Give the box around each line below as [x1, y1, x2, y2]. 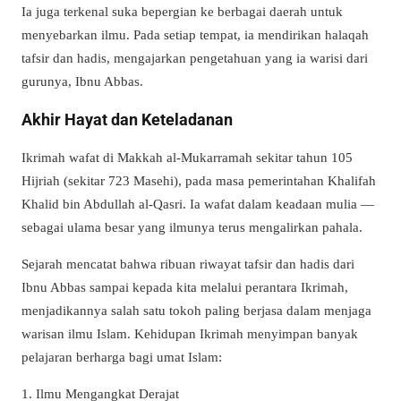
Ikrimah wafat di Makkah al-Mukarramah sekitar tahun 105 [21, 149, 353, 165]
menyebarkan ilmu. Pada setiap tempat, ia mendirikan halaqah [21, 26, 369, 42]
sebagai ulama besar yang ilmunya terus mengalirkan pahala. [21, 218, 363, 235]
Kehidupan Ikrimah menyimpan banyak [134, 326, 358, 342]
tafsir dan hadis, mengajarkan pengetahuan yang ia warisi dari [21, 49, 368, 65]
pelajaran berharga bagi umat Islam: [21, 349, 222, 365]
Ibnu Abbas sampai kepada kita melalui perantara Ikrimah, [21, 279, 348, 295]
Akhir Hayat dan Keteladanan [21, 109, 233, 129]
